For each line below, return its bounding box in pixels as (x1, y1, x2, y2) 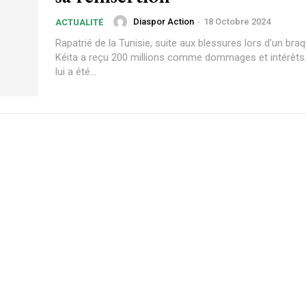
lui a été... (55, 66, 96, 78)
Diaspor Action (133, 16, 194, 27)
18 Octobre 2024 (204, 16, 270, 27)
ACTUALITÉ (55, 17, 103, 27)
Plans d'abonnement (38, 224, 268, 260)
